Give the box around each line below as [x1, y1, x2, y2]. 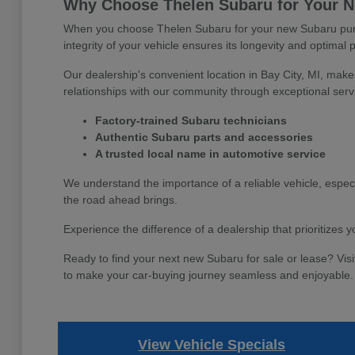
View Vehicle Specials [138, 337, 286, 353]
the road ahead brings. [63, 193, 177, 207]
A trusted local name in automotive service [94, 147, 326, 161]
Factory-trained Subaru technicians [94, 114, 287, 128]
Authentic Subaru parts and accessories [94, 131, 313, 144]
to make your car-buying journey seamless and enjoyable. [63, 269, 353, 282]
